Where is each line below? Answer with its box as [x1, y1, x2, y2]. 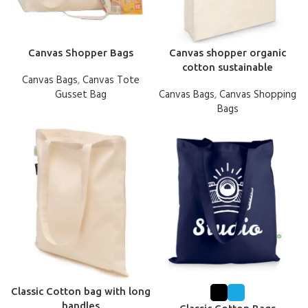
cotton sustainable [182, 60, 273, 73]
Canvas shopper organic [169, 46, 286, 58]
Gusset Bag [54, 86, 107, 103]
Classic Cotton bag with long [10, 285, 151, 297]
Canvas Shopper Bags [27, 46, 133, 58]
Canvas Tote [82, 71, 140, 89]
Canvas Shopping [219, 86, 296, 103]
